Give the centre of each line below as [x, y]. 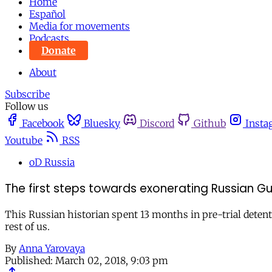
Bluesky [102, 123]
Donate [59, 50]
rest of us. [27, 227]
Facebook [43, 123]
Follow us [27, 106]
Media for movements [80, 26]
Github [210, 123]
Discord [157, 123]
